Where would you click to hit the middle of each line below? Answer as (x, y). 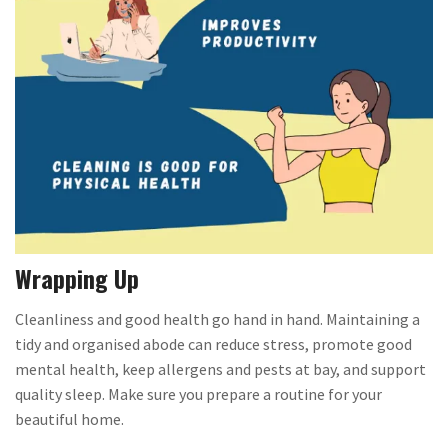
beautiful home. (69, 419)
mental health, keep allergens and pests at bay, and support (220, 369)
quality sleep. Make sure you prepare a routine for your (198, 394)
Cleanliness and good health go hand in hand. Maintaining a (217, 319)
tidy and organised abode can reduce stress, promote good (213, 344)
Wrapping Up (77, 278)
